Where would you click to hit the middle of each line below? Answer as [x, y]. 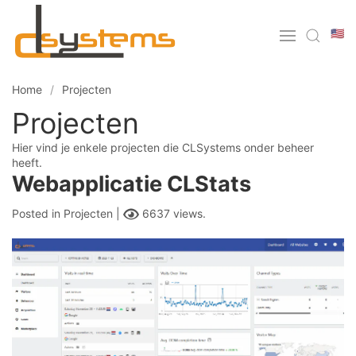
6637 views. [172, 213]
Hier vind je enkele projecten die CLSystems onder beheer [163, 147]
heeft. [27, 163]
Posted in [38, 213]
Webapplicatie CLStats [132, 184]
